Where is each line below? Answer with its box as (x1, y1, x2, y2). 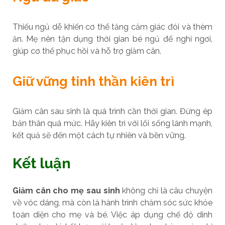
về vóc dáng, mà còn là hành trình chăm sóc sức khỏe (12, 197, 213, 207)
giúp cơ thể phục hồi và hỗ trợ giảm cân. (12, 46, 161, 56)
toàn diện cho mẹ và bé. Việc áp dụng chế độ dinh (12, 209, 213, 219)
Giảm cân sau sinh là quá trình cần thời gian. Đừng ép (12, 106, 213, 116)
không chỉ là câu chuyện (120, 185, 213, 195)
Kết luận (12, 154, 71, 172)
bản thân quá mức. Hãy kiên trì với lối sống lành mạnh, (12, 118, 213, 128)
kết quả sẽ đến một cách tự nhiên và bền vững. (12, 130, 186, 140)
